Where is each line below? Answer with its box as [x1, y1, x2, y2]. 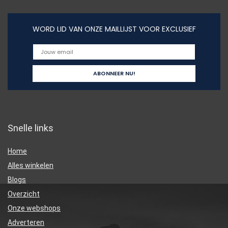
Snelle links [8, 123, 53, 134]
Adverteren [8, 218, 44, 227]
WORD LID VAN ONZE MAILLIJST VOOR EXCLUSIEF [32, 24, 196, 35]
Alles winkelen [8, 161, 53, 170]
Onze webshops [8, 204, 61, 213]
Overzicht [8, 190, 40, 198]
